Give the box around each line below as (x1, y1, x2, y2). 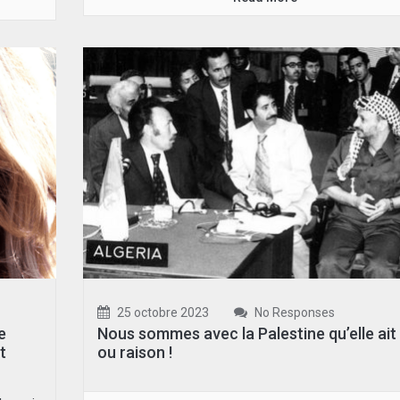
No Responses (251, 305, 335, 321)
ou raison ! (96, 343, 172, 362)
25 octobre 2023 (113, 305, 209, 321)
